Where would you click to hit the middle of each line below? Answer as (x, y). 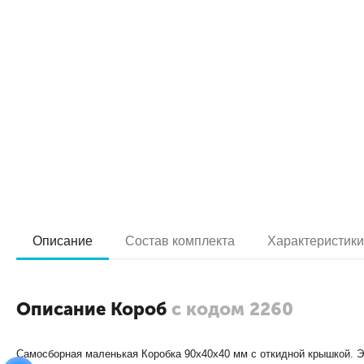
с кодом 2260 (233, 309)
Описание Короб (94, 309)
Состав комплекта (180, 241)
